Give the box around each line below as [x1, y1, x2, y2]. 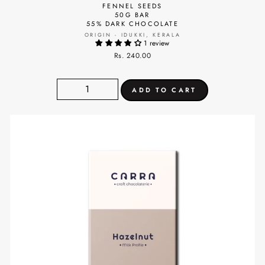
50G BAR [115, 9, 150, 20]
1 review [144, 37, 170, 48]
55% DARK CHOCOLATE [86, 18, 179, 28]
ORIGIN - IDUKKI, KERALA [84, 30, 181, 38]
